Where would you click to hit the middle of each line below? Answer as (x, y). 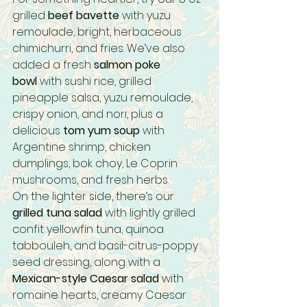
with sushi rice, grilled (96, 81)
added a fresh (53, 65)
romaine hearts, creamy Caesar (101, 295)
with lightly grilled (150, 213)
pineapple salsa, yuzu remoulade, (104, 98)
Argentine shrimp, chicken (83, 147)
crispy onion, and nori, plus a (89, 114)
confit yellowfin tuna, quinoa (89, 229)
